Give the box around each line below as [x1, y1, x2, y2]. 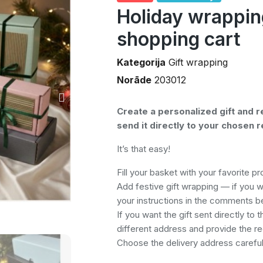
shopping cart [116, 28, 241, 51]
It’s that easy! [116, 143, 170, 155]
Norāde [116, 74, 151, 86]
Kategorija [116, 56, 166, 69]
